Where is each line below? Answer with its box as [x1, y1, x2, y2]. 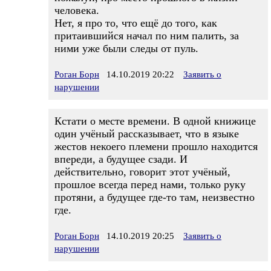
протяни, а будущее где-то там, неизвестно [54, 191, 255, 203]
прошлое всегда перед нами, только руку [54, 178, 246, 191]
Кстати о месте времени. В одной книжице [54, 115, 256, 127]
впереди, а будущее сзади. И [54, 153, 188, 165]
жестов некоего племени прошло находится [54, 140, 258, 152]
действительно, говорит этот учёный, [54, 166, 230, 178]
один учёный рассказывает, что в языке [54, 128, 239, 140]
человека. [54, 4, 99, 16]
